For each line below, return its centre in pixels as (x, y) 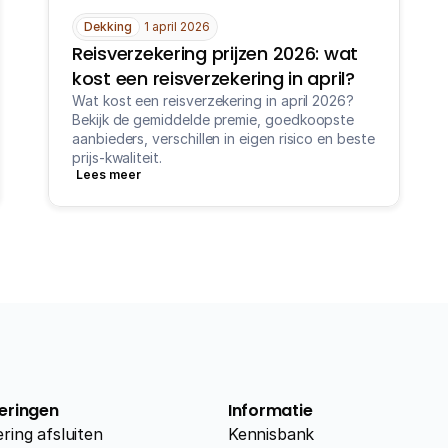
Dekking (108, 26)
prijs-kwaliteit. (117, 157)
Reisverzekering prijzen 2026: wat (215, 53)
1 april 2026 (177, 26)
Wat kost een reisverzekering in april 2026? (213, 100)
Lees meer (108, 174)
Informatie (270, 410)
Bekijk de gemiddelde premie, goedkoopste (213, 119)
